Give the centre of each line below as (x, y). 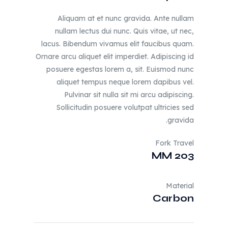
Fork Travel (174, 143)
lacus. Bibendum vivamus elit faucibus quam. (117, 44)
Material (180, 186)
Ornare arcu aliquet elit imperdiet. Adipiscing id (115, 56)
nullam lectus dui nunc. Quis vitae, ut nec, (124, 31)
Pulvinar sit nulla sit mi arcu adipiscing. (129, 95)
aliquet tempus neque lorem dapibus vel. (125, 82)
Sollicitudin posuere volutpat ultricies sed (125, 107)
